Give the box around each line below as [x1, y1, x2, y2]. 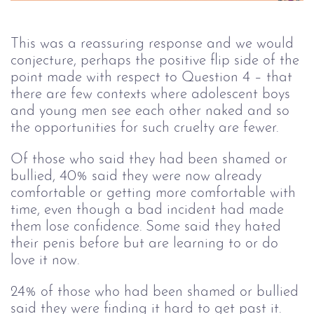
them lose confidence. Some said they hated [11, 219, 281, 234]
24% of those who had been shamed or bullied [11, 284, 299, 299]
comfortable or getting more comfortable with [11, 185, 296, 200]
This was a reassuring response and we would [11, 36, 294, 52]
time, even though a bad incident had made [11, 202, 284, 217]
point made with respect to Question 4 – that [11, 70, 292, 86]
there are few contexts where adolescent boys [11, 87, 290, 102]
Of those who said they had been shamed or [11, 151, 287, 167]
